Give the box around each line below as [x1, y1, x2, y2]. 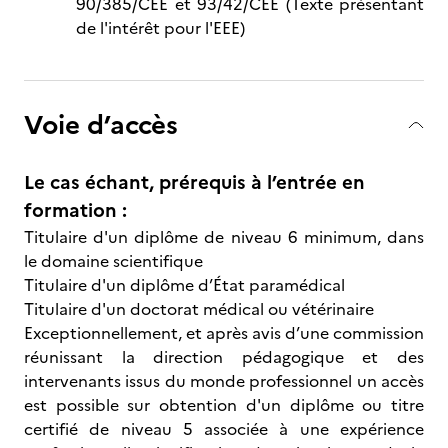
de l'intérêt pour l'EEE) [76, 16, 245, 40]
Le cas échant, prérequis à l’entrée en [24, 168, 365, 197]
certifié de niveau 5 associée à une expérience [24, 417, 424, 441]
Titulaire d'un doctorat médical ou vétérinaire [24, 297, 374, 321]
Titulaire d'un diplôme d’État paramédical [24, 273, 349, 297]
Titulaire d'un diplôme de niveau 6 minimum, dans [24, 225, 424, 249]
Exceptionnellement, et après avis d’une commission [24, 321, 424, 345]
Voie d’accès [24, 105, 178, 144]
